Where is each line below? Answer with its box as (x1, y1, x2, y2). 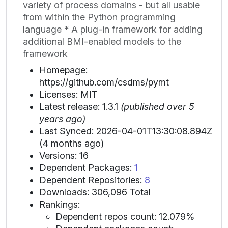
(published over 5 (121, 101, 194, 112)
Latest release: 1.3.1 (39, 101, 121, 112)
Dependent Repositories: (39, 174, 145, 185)
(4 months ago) (39, 137, 104, 149)
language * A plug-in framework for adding (23, 23, 203, 35)
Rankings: (39, 198, 80, 210)
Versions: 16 (39, 150, 89, 161)
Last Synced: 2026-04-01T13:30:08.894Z (39, 125, 212, 136)
